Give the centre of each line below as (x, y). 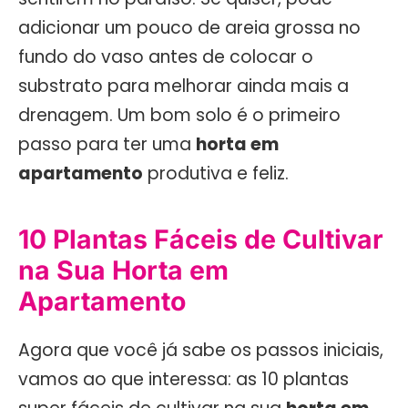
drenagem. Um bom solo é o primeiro (179, 116)
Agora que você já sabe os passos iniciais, (201, 351)
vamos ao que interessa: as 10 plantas (184, 380)
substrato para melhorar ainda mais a (184, 87)
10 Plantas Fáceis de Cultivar (201, 239)
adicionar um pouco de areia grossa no (189, 28)
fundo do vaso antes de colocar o (166, 57)
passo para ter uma (107, 145)
